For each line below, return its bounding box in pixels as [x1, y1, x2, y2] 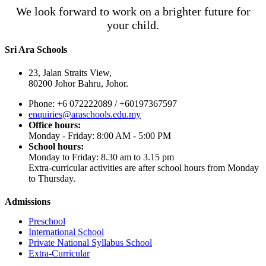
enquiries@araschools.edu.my [28, 109, 141, 120]
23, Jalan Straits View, [28, 68, 112, 78]
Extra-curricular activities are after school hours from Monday [28, 163, 259, 173]
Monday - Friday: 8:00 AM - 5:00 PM [28, 131, 171, 141]
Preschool [28, 216, 65, 226]
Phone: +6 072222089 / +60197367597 [28, 99, 177, 109]
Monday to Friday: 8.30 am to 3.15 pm [28, 152, 174, 163]
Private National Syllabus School [28, 237, 152, 248]
